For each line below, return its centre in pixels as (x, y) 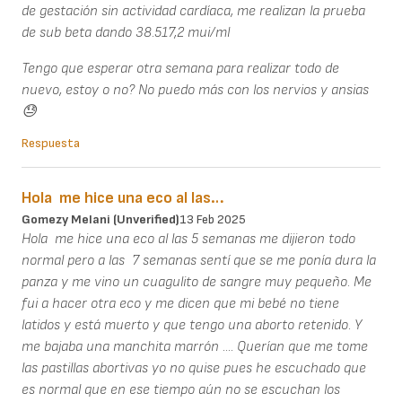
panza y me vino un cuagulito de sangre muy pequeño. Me (197, 283)
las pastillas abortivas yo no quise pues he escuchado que (194, 369)
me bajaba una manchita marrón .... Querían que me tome (195, 347)
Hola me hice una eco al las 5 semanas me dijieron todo (188, 240)
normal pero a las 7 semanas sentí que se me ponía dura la (199, 261)
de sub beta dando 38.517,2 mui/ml (127, 33)
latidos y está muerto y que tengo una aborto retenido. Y (192, 326)
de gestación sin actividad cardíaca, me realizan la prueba (193, 12)
